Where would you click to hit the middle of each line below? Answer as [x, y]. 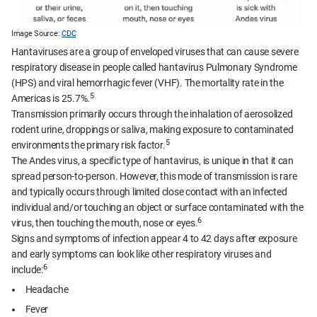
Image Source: [36, 33]
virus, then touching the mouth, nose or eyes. [105, 223]
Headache [47, 290]
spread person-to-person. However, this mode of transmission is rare [154, 177]
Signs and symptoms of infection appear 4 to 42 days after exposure [154, 239]
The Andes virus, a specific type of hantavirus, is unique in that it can [152, 161]
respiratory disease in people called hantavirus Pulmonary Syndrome [154, 68]
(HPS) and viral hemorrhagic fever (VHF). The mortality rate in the [148, 83]
